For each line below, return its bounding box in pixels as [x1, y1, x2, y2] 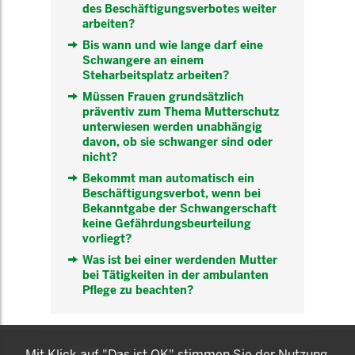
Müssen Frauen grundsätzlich [82, 90, 244, 104]
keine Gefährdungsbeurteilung [82, 216, 251, 231]
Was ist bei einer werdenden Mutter [82, 253, 277, 267]
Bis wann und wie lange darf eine [82, 38, 263, 52]
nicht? [82, 150, 117, 164]
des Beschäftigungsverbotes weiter [82, 2, 277, 16]
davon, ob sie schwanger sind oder [82, 135, 273, 149]
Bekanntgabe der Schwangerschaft [82, 201, 277, 216]
